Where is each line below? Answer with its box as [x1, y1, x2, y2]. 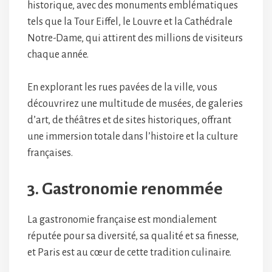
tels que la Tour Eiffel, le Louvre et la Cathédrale [27, 16, 233, 28]
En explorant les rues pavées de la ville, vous [27, 82, 217, 93]
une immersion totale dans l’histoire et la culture [27, 131, 238, 143]
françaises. [27, 148, 73, 159]
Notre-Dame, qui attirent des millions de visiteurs [27, 33, 243, 44]
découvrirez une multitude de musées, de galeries [27, 98, 243, 110]
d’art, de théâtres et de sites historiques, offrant [27, 115, 231, 126]
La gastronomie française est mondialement [27, 214, 217, 226]
